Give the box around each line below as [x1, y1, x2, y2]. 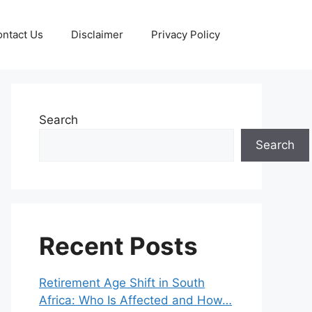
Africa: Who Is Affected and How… [39, 293, 232, 307]
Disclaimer [71, 28, 123, 41]
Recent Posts [39, 231, 198, 260]
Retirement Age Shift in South [39, 276, 205, 290]
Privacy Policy [151, 28, 220, 41]
